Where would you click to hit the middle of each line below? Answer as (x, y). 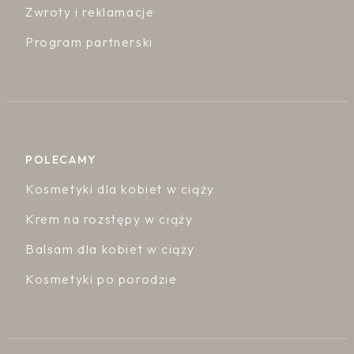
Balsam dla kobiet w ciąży (110, 249)
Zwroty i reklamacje (90, 12)
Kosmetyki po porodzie (102, 279)
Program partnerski (89, 42)
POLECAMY (61, 160)
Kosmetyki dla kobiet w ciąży (120, 189)
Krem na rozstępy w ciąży (109, 219)
